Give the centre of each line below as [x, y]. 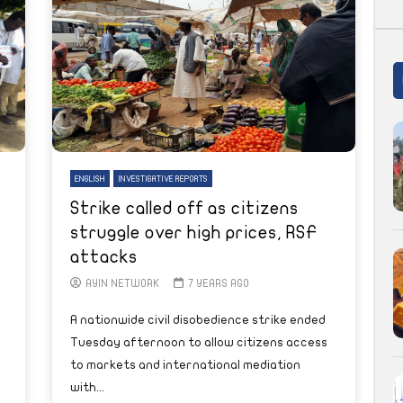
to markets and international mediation [185, 364]
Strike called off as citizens [184, 208]
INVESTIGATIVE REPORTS [163, 179]
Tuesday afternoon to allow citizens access [199, 342]
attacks [104, 256]
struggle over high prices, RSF [194, 232]
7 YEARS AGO [218, 283]
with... [87, 387]
